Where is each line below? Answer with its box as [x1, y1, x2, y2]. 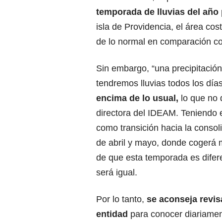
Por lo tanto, [96, 194, 147, 205]
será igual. [96, 167, 137, 178]
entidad [96, 209, 130, 220]
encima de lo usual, [96, 93, 181, 104]
